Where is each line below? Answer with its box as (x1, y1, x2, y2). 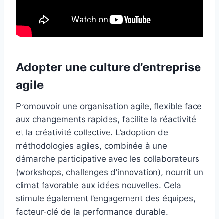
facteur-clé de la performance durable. (16, 207, 168, 217)
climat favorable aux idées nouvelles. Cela (16, 180, 181, 191)
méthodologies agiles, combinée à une (16, 141, 167, 151)
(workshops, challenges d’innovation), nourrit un (16, 167, 203, 177)
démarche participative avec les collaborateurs (16, 154, 199, 164)
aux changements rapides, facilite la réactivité (16, 114, 196, 125)
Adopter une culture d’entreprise (16, 60, 201, 75)
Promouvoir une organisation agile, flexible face (16, 101, 202, 111)
